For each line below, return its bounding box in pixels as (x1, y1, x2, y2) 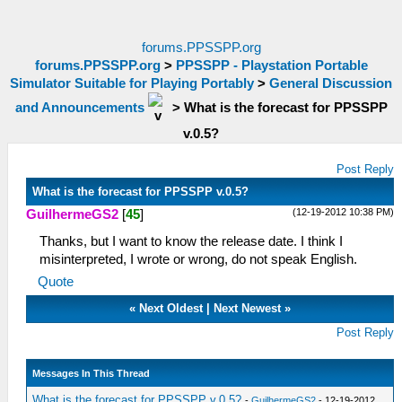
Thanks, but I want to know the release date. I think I (39, 234, 343, 249)
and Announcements (14, 100, 144, 115)
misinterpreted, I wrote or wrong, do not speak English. (39, 252, 357, 267)
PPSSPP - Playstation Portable (175, 58, 368, 73)
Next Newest (214, 301, 282, 315)
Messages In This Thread (32, 368, 151, 379)
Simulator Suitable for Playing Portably (10, 76, 254, 91)
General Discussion (269, 76, 392, 91)
